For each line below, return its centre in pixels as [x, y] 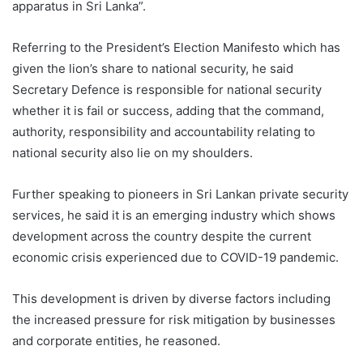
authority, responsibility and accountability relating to [164, 131]
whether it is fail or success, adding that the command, [168, 110]
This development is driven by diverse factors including [171, 298]
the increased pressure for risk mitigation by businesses [174, 319]
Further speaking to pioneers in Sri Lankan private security [180, 194]
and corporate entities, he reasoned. [116, 340]
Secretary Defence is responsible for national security [167, 89]
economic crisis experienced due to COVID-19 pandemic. [175, 257]
